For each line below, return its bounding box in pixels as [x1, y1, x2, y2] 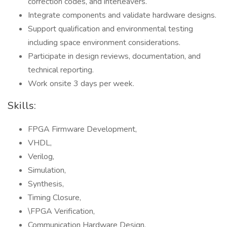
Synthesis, [28, 178, 64, 190]
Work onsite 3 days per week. [28, 78, 134, 89]
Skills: [8, 99, 36, 112]
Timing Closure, [28, 192, 81, 203]
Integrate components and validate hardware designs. [28, 10, 216, 21]
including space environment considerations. [28, 37, 180, 48]
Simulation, [28, 165, 66, 176]
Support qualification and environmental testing [28, 23, 193, 34]
